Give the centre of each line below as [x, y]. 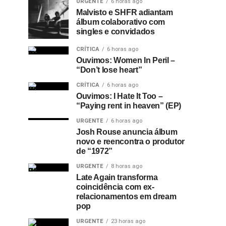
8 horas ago [127, 166]
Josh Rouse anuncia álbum [127, 132]
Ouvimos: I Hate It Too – [120, 96]
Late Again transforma [117, 177]
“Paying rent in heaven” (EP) [129, 106]
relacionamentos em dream [126, 196]
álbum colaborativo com [121, 22]
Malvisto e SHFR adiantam [125, 12]
